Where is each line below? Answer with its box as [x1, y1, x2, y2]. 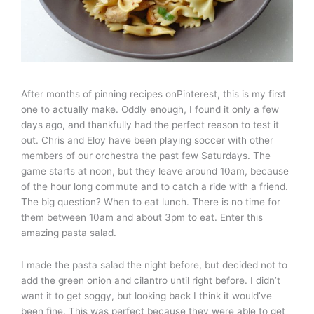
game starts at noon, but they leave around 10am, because [21, 165, 289, 177]
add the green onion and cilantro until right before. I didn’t [21, 274, 280, 286]
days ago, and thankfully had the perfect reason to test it [21, 119, 279, 130]
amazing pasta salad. [21, 227, 116, 238]
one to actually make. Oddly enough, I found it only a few [21, 104, 279, 115]
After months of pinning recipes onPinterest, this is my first [21, 88, 286, 100]
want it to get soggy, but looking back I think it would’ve [21, 289, 272, 301]
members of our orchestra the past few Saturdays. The [21, 150, 271, 161]
